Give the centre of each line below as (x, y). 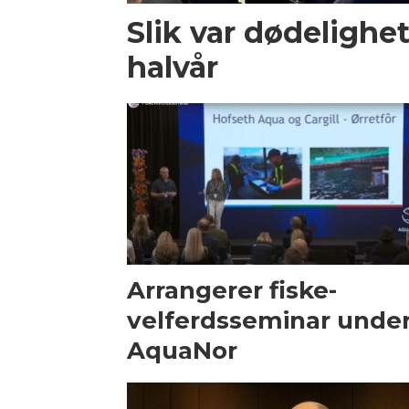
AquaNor (183, 350)
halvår (173, 67)
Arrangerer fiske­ (232, 290)
